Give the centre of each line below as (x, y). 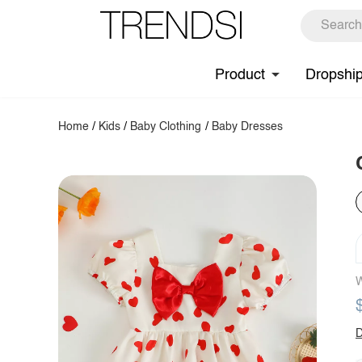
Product (240, 75)
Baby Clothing (166, 127)
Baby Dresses (247, 127)
